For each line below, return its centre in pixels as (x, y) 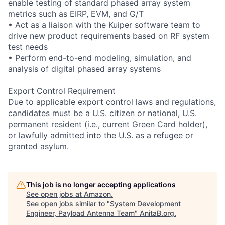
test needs (28, 46)
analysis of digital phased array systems (84, 69)
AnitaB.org (157, 213)
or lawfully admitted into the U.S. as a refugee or (101, 135)
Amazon (97, 194)
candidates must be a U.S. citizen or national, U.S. (102, 113)
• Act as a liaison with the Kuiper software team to (104, 24)
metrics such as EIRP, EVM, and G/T (76, 13)
